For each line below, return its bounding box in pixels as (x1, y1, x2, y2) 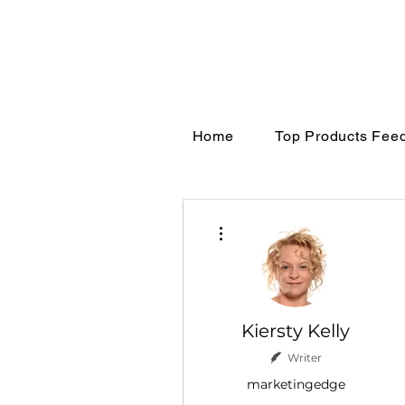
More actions (231, 216, 284, 226)
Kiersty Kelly (241, 320, 350, 342)
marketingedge (246, 376, 345, 392)
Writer (287, 351, 322, 364)
